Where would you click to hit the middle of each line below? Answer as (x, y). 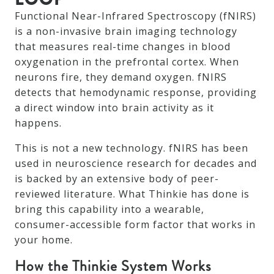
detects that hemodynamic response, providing (136, 93)
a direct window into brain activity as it (114, 108)
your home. (44, 240)
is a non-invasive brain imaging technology (126, 31)
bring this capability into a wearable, (109, 209)
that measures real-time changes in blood (123, 47)
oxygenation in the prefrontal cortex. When (127, 62)
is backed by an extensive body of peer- (117, 179)
